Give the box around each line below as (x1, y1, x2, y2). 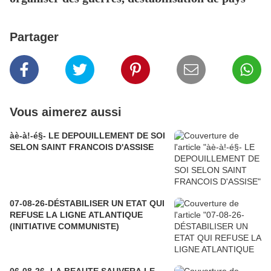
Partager (10, 30, 59, 44)
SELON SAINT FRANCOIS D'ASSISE (10, 142, 154, 152)
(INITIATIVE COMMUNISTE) (10, 221, 119, 232)
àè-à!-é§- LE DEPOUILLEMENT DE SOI (10, 131, 165, 141)
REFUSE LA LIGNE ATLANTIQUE (10, 210, 143, 220)
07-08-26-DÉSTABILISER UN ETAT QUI (10, 198, 165, 209)
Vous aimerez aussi (10, 105, 122, 119)
